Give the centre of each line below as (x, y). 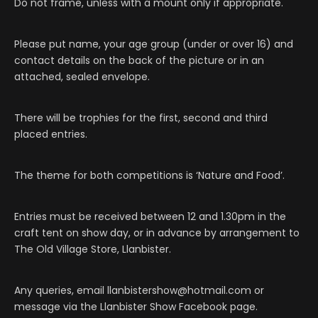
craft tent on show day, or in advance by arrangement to (157, 233)
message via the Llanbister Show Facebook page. (136, 307)
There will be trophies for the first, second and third (141, 118)
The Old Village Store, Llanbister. (94, 250)
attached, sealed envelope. (83, 77)
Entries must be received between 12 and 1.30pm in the (150, 217)
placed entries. (51, 135)
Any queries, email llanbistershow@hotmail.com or (139, 291)
